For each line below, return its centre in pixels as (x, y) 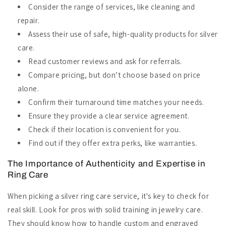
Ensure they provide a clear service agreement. (109, 116)
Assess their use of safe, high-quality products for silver (123, 34)
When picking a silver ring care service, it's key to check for (108, 196)
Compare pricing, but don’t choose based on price (115, 75)
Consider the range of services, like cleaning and (112, 7)
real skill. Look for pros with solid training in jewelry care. (105, 210)
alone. (29, 89)
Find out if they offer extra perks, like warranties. (113, 143)
